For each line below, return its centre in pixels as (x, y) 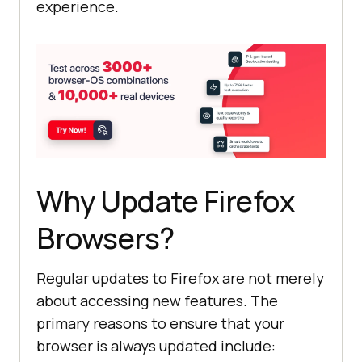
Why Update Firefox (165, 200)
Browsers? (105, 238)
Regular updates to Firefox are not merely (180, 278)
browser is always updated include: (156, 345)
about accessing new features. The (157, 300)
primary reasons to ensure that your (160, 323)
